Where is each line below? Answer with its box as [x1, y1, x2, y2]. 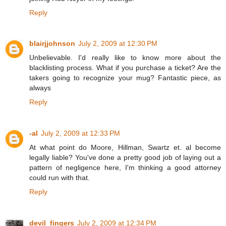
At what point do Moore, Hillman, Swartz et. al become [29, 143, 221, 152]
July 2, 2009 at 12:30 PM [78, 39, 157, 48]
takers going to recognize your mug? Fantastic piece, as [29, 74, 221, 82]
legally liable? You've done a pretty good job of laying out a [29, 153, 221, 162]
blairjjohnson [29, 39, 75, 48]
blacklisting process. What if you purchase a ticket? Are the [29, 64, 221, 72]
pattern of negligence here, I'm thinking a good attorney [29, 163, 221, 172]
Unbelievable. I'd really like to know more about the [29, 53, 221, 62]
